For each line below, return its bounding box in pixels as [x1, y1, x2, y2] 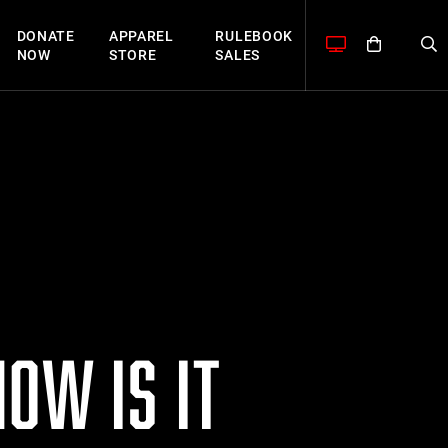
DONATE [16, 27, 75, 44]
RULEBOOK [215, 27, 294, 44]
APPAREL [108, 27, 174, 44]
